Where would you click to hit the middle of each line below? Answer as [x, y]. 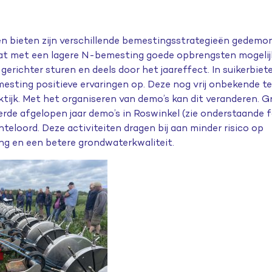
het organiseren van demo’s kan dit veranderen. [151, 99]
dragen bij [146, 128]
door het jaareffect [163, 70]
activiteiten [95, 128]
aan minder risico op [217, 128]
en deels [97, 70]
